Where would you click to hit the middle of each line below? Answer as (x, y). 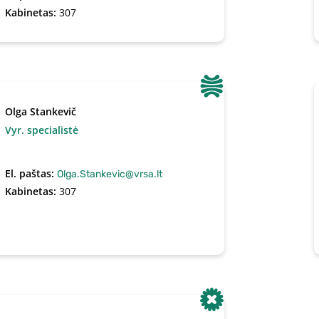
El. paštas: (31, 173)
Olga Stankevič (41, 111)
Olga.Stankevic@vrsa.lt (110, 174)
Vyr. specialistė (42, 130)
